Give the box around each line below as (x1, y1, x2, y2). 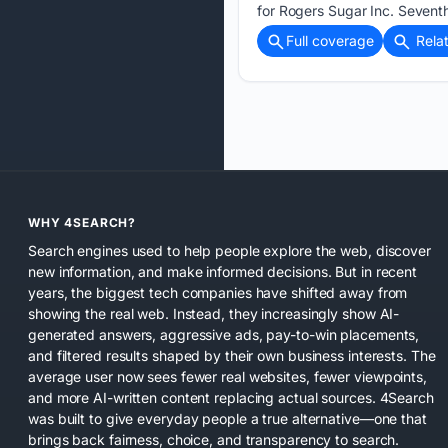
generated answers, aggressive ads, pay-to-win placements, (28, 325, 420, 343)
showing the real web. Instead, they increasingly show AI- (28, 304, 400, 322)
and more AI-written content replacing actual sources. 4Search (28, 388, 434, 406)
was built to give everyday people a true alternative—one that (28, 409, 427, 427)
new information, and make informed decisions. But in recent (28, 262, 418, 280)
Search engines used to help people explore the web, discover (28, 241, 431, 259)
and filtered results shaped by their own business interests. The (28, 346, 436, 364)
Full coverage (286, 31, 374, 49)
